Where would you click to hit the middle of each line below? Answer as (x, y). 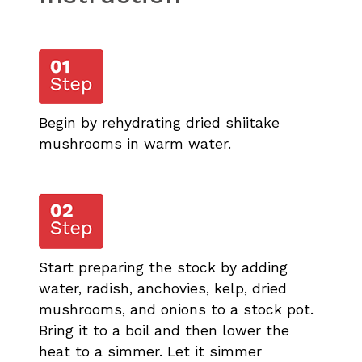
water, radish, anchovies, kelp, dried (163, 288)
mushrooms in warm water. (135, 143)
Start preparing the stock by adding (163, 267)
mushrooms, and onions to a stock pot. (176, 309)
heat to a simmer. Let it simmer (150, 351)
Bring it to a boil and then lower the (164, 330)
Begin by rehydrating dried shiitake (159, 122)
